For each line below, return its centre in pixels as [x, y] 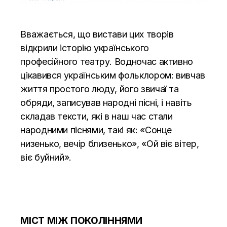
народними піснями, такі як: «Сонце [96, 130]
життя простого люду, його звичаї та [100, 89]
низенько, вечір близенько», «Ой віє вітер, [110, 143]
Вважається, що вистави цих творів [97, 34]
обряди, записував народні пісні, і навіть [106, 102]
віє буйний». [46, 157]
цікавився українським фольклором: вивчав [113, 75]
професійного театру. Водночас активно [107, 61]
